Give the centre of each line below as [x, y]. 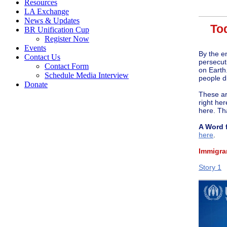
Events [35, 48]
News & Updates [52, 21]
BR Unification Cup [57, 30]
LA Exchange [47, 12]
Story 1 [210, 167]
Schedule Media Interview [87, 75]
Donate [36, 85]
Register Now [67, 39]
